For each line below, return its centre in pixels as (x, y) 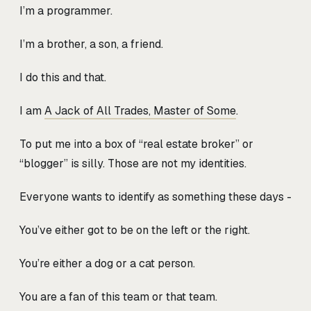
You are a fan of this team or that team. (118, 297)
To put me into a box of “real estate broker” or (136, 144)
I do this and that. (63, 78)
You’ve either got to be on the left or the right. (135, 230)
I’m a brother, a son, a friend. (91, 44)
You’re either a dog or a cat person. (107, 264)
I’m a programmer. (66, 11)
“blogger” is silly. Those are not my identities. (133, 164)
